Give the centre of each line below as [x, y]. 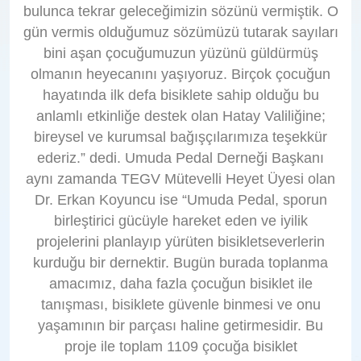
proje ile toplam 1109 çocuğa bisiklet [180, 346]
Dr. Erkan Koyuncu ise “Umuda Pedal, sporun [180, 199]
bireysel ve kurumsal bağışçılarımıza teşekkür [180, 137]
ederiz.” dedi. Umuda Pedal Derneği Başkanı [180, 158]
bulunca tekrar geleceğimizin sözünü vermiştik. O [180, 11]
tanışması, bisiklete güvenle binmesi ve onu [180, 304]
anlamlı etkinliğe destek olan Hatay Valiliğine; [180, 116]
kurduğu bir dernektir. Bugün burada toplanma [180, 262]
